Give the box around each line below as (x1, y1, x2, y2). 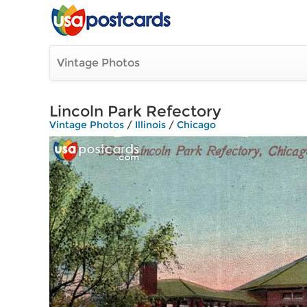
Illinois (135, 119, 166, 131)
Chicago (177, 119, 216, 131)
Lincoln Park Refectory (49, 102, 221, 121)
